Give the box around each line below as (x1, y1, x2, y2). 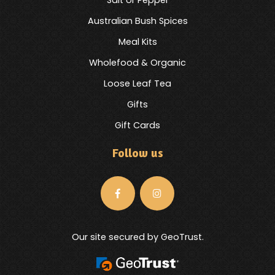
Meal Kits (118, 35, 157, 48)
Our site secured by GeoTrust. (71, 231, 204, 244)
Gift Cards (115, 118, 160, 131)
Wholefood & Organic (89, 56, 186, 69)
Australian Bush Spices (87, 14, 188, 27)
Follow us (112, 145, 163, 160)
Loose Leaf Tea (104, 77, 171, 90)
